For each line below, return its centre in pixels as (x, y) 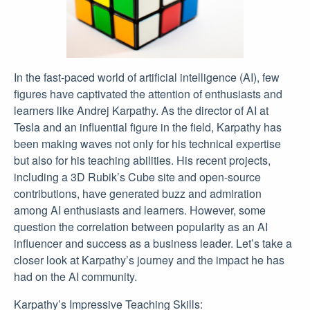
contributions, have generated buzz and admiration (138, 193)
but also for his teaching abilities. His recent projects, (142, 160)
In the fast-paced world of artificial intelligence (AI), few (147, 77)
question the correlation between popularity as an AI (141, 227)
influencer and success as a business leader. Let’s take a (153, 243)
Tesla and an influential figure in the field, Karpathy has (148, 127)
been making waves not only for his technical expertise (147, 144)
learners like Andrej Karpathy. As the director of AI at (141, 110)
